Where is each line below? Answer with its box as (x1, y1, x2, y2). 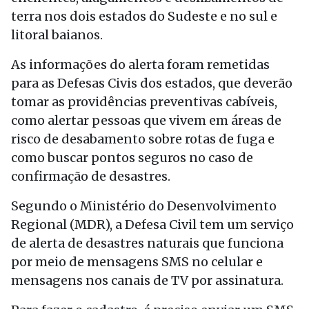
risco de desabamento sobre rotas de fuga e (11, 131, 275, 147)
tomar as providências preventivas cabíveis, (11, 94, 277, 110)
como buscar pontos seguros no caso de (11, 150, 253, 166)
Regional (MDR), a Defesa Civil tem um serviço (11, 217, 294, 232)
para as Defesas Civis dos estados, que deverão (11, 75, 292, 91)
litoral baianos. (11, 27, 106, 43)
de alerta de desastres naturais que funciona (11, 235, 283, 251)
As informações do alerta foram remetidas (11, 57, 270, 72)
